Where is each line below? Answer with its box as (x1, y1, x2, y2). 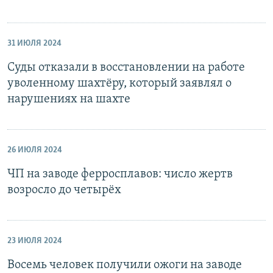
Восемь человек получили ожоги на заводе (7, 259, 242, 271)
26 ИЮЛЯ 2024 (7, 146, 62, 155)
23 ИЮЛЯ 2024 (7, 236, 62, 246)
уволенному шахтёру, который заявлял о (7, 77, 232, 90)
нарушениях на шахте (7, 93, 130, 105)
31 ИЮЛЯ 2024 (7, 39, 62, 48)
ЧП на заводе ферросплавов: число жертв (7, 168, 233, 180)
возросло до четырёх (7, 184, 121, 196)
